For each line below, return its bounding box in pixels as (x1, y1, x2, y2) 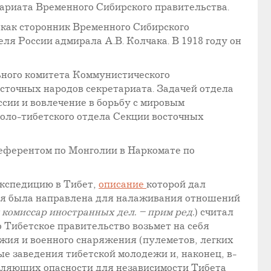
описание (99, 179, 146, 191)
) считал (194, 207, 233, 219)
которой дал (146, 179, 206, 191)
